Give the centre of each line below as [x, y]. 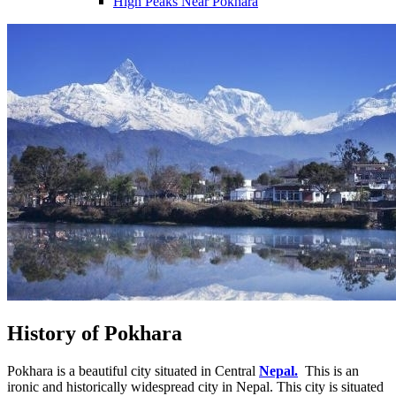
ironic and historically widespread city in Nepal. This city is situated [195, 386]
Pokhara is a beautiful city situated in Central [133, 370]
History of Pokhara [95, 333]
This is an [328, 370]
